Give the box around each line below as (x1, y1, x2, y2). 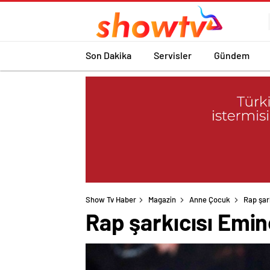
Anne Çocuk (189, 195, 230, 205)
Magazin (148, 195, 176, 205)
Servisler (154, 49, 192, 61)
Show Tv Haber (86, 195, 136, 205)
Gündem (214, 49, 250, 61)
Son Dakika (86, 49, 131, 61)
